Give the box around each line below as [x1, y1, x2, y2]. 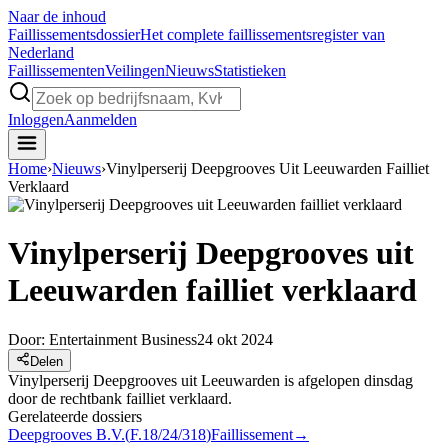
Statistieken [214, 62, 286, 79]
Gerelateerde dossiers [8, 407, 142, 425]
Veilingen [105, 62, 165, 79]
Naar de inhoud [8, 8, 106, 25]
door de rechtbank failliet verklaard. [8, 389, 232, 407]
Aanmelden [64, 111, 137, 128]
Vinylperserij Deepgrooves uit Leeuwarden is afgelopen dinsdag [8, 371, 413, 389]
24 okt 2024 [197, 330, 273, 348]
